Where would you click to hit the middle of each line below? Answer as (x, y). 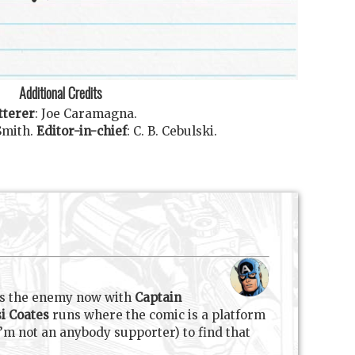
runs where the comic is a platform (157, 315)
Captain (158, 297)
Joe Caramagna (88, 114)
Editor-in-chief (81, 132)
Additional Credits (60, 93)
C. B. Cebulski (173, 132)
